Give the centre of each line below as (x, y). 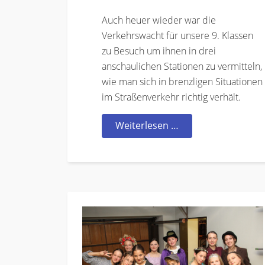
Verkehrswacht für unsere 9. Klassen (177, 36)
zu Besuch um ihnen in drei (159, 51)
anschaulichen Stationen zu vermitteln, (182, 67)
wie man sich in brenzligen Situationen (182, 82)
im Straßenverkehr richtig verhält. (171, 97)
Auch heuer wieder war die (159, 20)
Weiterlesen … (147, 126)
